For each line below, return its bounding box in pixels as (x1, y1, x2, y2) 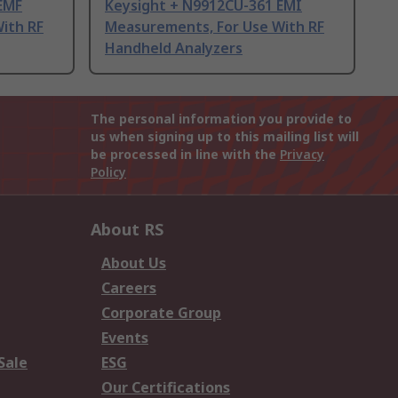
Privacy (280, 146, 324, 163)
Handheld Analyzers (105, 38, 243, 59)
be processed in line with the (91, 146, 280, 163)
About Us (101, 253, 166, 274)
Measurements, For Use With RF (105, 17, 324, 37)
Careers (101, 278, 156, 298)
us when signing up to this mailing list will (91, 128, 359, 146)
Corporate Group (101, 303, 221, 323)
